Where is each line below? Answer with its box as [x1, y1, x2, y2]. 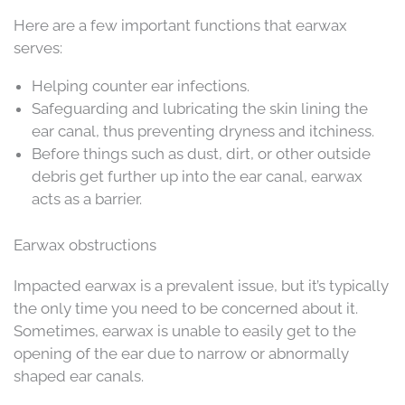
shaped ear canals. [14, 366, 144, 385]
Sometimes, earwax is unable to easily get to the [14, 321, 356, 340]
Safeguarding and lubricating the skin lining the [32, 99, 368, 118]
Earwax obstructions [14, 235, 156, 254]
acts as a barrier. [32, 190, 142, 209]
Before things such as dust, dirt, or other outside [32, 145, 371, 164]
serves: [14, 39, 62, 58]
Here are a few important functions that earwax [14, 16, 347, 35]
